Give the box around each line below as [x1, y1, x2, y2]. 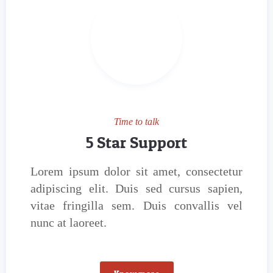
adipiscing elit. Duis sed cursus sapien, [30, 182, 243, 195]
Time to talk [114, 116, 159, 127]
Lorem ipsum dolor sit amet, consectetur [30, 165, 243, 178]
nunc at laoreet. [30, 216, 107, 229]
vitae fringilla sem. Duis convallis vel [30, 199, 243, 212]
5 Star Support [86, 133, 187, 152]
